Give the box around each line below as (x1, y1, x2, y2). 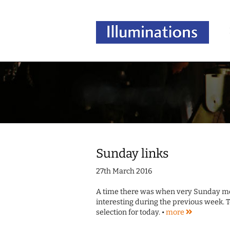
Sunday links (96, 146, 168, 161)
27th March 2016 (96, 167, 152, 176)
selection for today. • (96, 208, 166, 217)
